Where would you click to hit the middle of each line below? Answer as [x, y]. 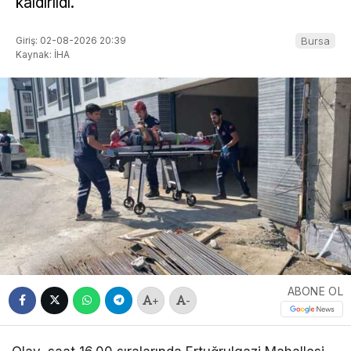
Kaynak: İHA [43, 54]
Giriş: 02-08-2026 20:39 [71, 40]
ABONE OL [315, 291]
